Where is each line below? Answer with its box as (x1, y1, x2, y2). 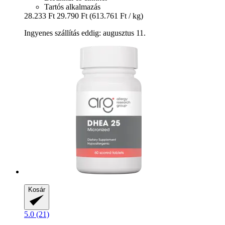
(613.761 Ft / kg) (89, 12, 143, 21)
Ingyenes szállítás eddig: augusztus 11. (24, 29, 146, 38)
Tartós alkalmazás (44, 3, 100, 12)
